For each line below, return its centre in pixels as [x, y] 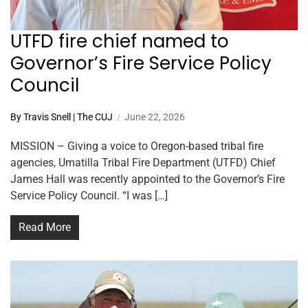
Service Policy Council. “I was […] [89, 196]
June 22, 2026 [155, 117]
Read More [45, 228]
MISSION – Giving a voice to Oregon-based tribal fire [137, 146]
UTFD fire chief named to [120, 42]
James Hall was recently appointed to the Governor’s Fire [147, 179]
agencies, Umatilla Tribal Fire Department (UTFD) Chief [143, 163]
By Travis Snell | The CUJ [62, 117]
